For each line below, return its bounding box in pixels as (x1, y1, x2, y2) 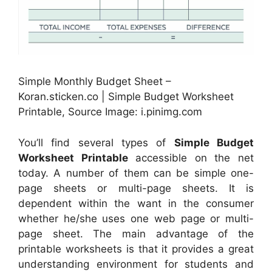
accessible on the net (127, 151, 254, 164)
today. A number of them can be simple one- (18, 166, 254, 179)
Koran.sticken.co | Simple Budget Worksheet (18, 90, 234, 103)
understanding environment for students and (18, 257, 254, 270)
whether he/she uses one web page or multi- (18, 212, 254, 225)
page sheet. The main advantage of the (18, 227, 254, 240)
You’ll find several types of (18, 136, 174, 149)
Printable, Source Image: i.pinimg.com (18, 106, 202, 118)
